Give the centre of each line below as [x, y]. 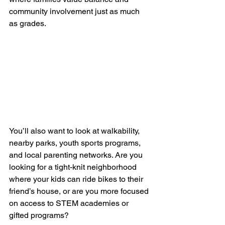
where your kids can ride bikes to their [77, 179]
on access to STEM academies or [70, 203]
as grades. [28, 23]
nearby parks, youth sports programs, [76, 143]
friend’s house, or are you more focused [80, 191]
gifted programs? [39, 215]
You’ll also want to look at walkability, [75, 131]
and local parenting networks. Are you [77, 155]
